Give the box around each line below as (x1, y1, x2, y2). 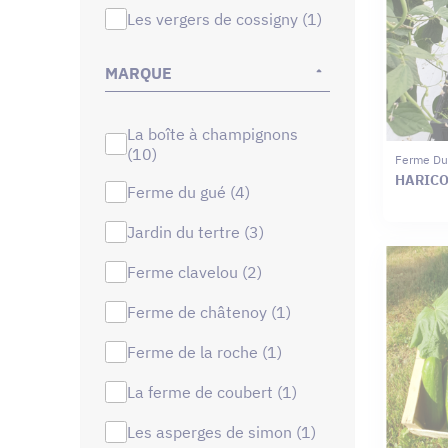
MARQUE (105, 62, 172, 83)
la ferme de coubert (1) (134, 381, 297, 402)
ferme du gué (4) (135, 181, 250, 202)
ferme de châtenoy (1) (135, 301, 291, 322)
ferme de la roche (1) (135, 341, 282, 362)
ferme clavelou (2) (135, 261, 262, 282)
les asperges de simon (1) (134, 421, 316, 442)
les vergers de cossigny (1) (134, 8, 322, 29)
